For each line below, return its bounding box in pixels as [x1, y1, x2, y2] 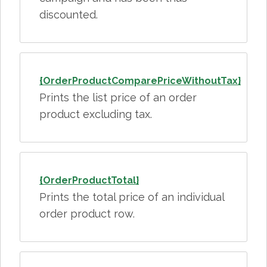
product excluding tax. [39, 108, 152, 120]
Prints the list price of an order [39, 91, 197, 104]
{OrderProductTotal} [39, 175, 139, 186]
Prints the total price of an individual [39, 191, 224, 203]
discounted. [39, 8, 98, 21]
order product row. [39, 207, 135, 220]
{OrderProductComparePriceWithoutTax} [39, 75, 241, 86]
